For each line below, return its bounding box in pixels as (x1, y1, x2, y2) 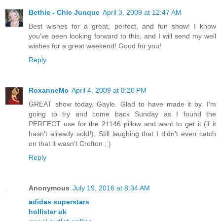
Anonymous (29, 184, 70, 192)
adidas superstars (29, 197, 89, 206)
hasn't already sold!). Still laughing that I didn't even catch (29, 130, 216, 138)
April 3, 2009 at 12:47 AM (103, 8, 182, 17)
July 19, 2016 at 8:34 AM (73, 184, 150, 192)
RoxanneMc (29, 86, 69, 94)
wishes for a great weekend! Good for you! (29, 42, 161, 50)
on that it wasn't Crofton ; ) (29, 140, 111, 147)
